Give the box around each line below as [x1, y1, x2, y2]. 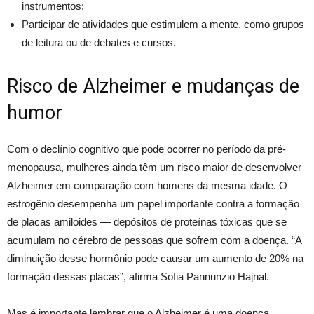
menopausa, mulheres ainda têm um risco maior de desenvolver [7, 161, 301, 173]
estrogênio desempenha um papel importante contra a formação [7, 197, 299, 210]
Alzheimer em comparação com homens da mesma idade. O [7, 179, 287, 191]
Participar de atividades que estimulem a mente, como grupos [22, 18, 304, 30]
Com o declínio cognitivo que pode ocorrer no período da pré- [7, 142, 286, 155]
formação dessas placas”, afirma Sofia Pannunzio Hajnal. [7, 270, 269, 282]
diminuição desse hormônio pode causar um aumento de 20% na [7, 252, 303, 264]
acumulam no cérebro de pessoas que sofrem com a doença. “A [7, 233, 301, 246]
